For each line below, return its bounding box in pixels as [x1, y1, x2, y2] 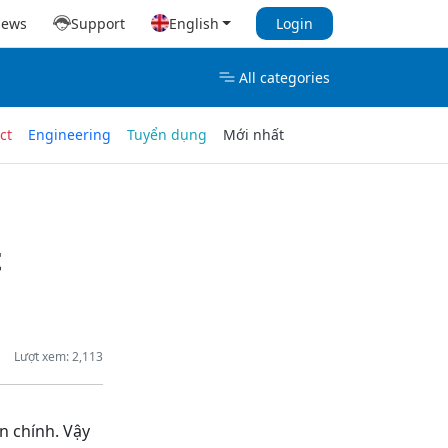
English [168, 13, 219, 33]
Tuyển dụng [127, 125, 207, 145]
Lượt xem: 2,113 [13, 347, 103, 365]
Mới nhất [223, 125, 284, 145]
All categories [239, 67, 330, 87]
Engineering [28, 125, 111, 145]
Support [71, 13, 126, 33]
